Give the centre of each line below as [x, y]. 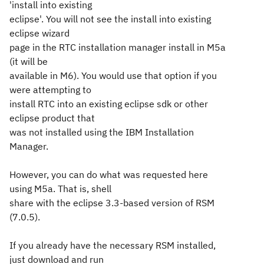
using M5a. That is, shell [60, 189]
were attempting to [50, 90]
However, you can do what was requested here [109, 174]
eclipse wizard [39, 33]
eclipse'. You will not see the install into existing [110, 19]
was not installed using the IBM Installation [102, 132]
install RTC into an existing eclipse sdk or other [109, 104]
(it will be [29, 61]
